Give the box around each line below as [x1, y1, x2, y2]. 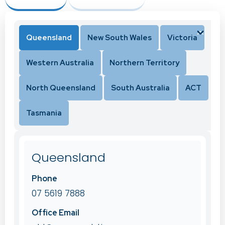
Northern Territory [109, 58, 179, 68]
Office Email [32, 207, 79, 218]
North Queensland [26, 83, 95, 93]
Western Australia [26, 58, 94, 68]
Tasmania [26, 108, 62, 119]
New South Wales [87, 33, 152, 43]
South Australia [111, 83, 170, 93]
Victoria [167, 33, 197, 43]
